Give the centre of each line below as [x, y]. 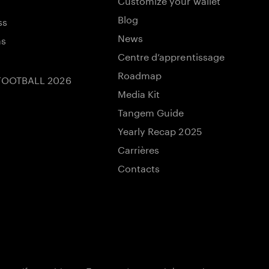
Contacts [139, 167]
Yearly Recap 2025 [160, 130]
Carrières [138, 149]
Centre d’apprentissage [171, 56]
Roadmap [140, 74]
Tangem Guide [151, 111]
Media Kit [139, 93]
